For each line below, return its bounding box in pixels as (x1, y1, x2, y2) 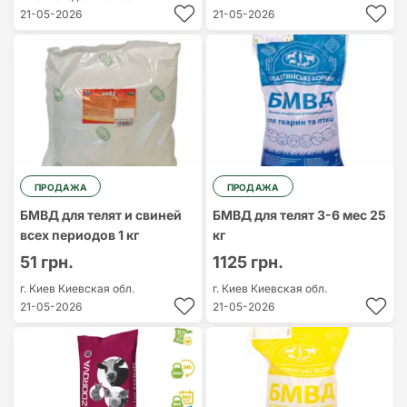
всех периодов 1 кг (20, 227, 139, 243)
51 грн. (20, 253, 74, 272)
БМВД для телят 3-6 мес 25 (212, 207, 386, 223)
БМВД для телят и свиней (20, 207, 182, 223)
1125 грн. (212, 253, 283, 272)
